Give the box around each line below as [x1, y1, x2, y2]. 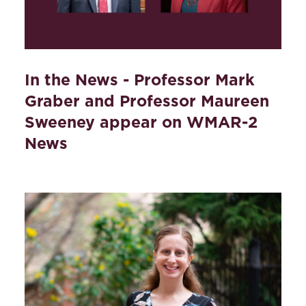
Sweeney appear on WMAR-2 [25, 112, 258, 132]
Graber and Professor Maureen [25, 91, 269, 111]
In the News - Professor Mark [25, 70, 255, 89]
